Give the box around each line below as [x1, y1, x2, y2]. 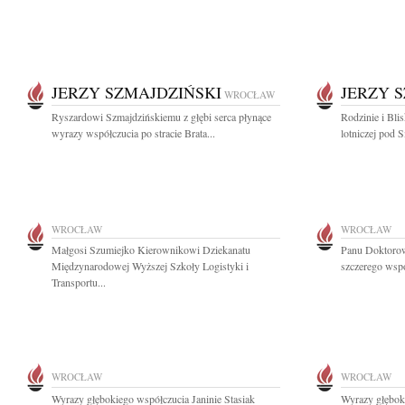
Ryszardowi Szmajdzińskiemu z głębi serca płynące [52, 109, 271, 124]
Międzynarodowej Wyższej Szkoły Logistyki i [52, 259, 249, 273]
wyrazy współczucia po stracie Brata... [52, 126, 215, 140]
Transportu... [52, 275, 106, 289]
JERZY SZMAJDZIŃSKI [52, 81, 221, 103]
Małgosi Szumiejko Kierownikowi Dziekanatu [52, 242, 250, 257]
